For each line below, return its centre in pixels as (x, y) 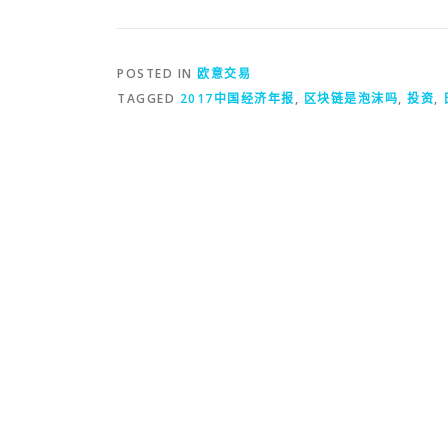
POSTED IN (157, 73)
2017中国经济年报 (237, 98)
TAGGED (148, 98)
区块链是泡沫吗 (350, 98)
